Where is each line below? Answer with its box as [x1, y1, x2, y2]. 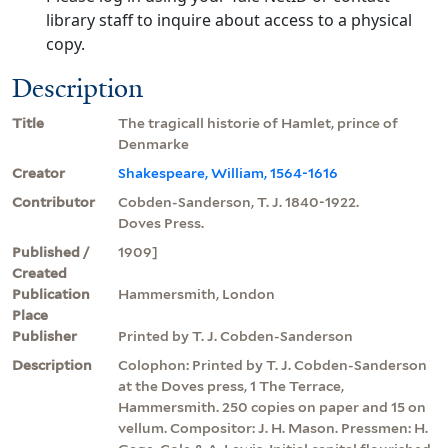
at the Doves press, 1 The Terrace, [118, 377, 344, 394]
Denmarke [118, 135, 189, 152]
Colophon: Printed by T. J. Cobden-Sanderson [118, 356, 427, 373]
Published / [12, 243, 90, 260]
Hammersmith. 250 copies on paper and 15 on [118, 398, 426, 415]
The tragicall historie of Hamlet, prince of [118, 114, 398, 131]
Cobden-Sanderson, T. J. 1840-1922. [118, 193, 359, 210]
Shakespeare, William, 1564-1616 [118, 164, 338, 181]
